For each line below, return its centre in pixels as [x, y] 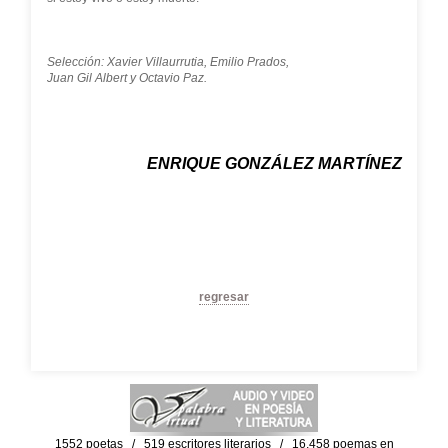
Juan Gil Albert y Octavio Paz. [126, 78]
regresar [224, 297]
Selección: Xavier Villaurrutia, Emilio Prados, [167, 62]
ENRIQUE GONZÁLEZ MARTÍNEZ [274, 163]
